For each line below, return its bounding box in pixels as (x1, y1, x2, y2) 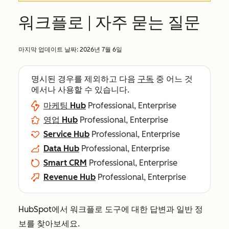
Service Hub (43, 129, 89, 139)
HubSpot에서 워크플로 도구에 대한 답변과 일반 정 (18, 204, 203, 214)
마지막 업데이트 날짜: (18, 46, 80, 53)
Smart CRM (43, 158, 87, 168)
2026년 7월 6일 (80, 46, 122, 53)
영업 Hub (43, 115, 78, 125)
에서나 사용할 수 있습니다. (31, 85, 129, 95)
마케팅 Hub (43, 101, 86, 110)
